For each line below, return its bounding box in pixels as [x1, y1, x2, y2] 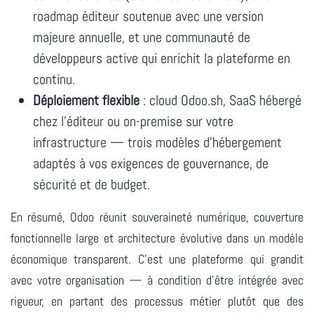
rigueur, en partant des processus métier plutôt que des [11, 292, 303, 309]
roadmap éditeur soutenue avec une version [33, 6, 264, 25]
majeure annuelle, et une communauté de [33, 27, 250, 46]
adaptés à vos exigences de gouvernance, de [33, 153, 268, 172]
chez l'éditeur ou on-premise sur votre [33, 111, 233, 130]
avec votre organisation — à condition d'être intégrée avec [11, 271, 303, 288]
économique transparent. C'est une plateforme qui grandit [11, 250, 303, 267]
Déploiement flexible [33, 90, 139, 109]
